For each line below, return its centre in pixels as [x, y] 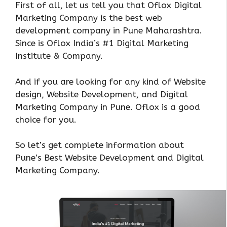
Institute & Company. [59, 56]
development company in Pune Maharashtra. [109, 30]
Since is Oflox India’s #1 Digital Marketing [102, 43]
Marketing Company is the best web [89, 18]
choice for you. [46, 119]
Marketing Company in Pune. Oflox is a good [108, 107]
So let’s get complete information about [100, 145]
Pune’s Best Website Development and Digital [109, 158]
